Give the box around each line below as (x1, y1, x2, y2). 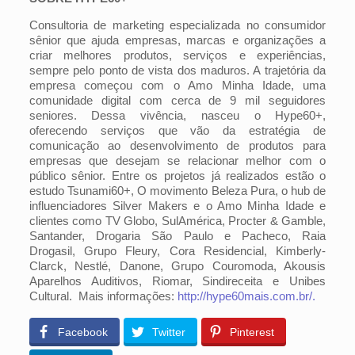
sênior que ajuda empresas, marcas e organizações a (29, 33, 326, 47)
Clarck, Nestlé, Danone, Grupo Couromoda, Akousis (29, 259, 326, 273)
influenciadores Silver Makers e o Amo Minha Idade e (29, 199, 326, 212)
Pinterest (229, 325, 274, 338)
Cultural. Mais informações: (29, 289, 177, 303)
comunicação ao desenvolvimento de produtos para (29, 139, 326, 152)
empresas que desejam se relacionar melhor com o (29, 154, 326, 167)
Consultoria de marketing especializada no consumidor (29, 18, 326, 32)
